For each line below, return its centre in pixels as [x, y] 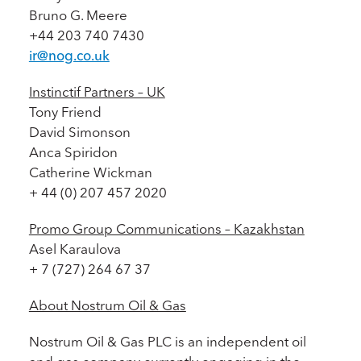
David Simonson [79, 132]
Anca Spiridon [73, 152]
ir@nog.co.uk [69, 55]
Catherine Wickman [90, 172]
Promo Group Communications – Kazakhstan [166, 228]
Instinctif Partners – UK [97, 91]
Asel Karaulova [75, 249]
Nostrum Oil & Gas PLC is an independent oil [167, 341]
